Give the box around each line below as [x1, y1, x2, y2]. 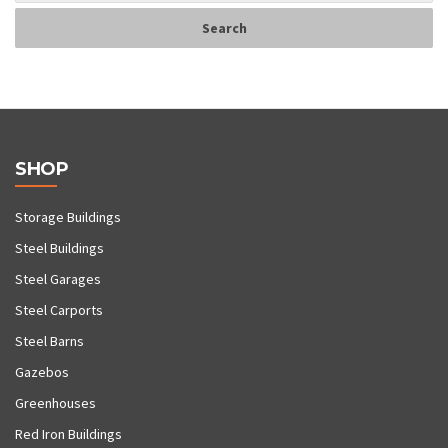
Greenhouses [15, 394, 96, 413]
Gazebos [15, 363, 69, 382]
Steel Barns [15, 332, 84, 351]
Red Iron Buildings [15, 425, 122, 444]
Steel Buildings [15, 239, 104, 258]
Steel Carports [15, 301, 103, 320]
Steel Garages [15, 270, 101, 289]
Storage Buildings [15, 208, 121, 227]
